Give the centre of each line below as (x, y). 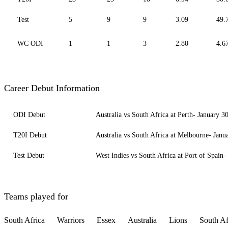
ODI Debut (29, 115)
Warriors (72, 220)
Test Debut (29, 156)
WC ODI (30, 44)
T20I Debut (30, 135)
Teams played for (36, 197)
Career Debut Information (52, 88)
